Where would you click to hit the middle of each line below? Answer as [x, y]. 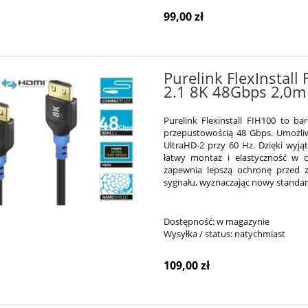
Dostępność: [189, 221]
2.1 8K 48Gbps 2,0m [234, 91]
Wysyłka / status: [198, 233]
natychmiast [260, 233]
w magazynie [243, 221]
